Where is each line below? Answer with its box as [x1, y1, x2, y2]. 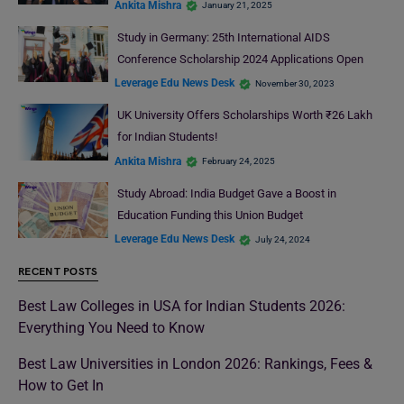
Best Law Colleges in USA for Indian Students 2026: [18, 298, 345, 316]
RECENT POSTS [18, 265, 98, 280]
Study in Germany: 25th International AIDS [116, 30, 330, 44]
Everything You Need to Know [18, 319, 205, 337]
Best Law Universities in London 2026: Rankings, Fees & [18, 355, 372, 373]
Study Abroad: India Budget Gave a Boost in [116, 186, 336, 200]
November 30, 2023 [255, 78, 335, 88]
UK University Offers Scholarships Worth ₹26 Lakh [116, 108, 372, 123]
